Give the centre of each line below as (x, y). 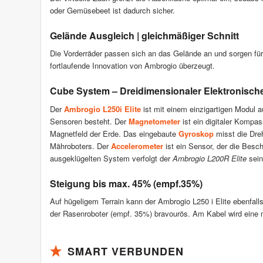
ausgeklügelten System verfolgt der (111, 158)
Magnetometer (154, 121)
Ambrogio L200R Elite (210, 158)
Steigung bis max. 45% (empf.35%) (126, 183)
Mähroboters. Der (80, 146)
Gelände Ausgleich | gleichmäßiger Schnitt (144, 36)
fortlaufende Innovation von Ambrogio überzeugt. (132, 66)
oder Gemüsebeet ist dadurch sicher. (112, 11)
